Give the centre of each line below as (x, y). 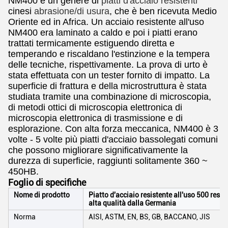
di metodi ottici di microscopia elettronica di (95, 107)
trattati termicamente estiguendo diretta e (91, 43)
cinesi (21, 11)
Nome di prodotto (42, 195)
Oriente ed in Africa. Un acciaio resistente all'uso (106, 22)
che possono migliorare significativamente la (98, 150)
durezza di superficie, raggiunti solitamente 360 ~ (108, 161)
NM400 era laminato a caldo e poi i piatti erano (103, 33)
